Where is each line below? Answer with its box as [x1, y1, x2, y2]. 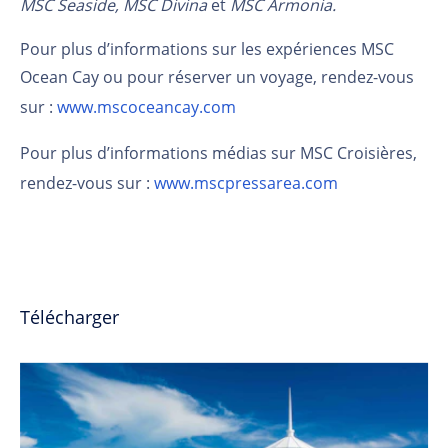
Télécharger [20, 304, 119, 329]
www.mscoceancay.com [57, 95, 236, 118]
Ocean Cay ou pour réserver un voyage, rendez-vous [20, 65, 414, 88]
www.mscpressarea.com [154, 171, 338, 194]
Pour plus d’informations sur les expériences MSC [20, 37, 394, 60]
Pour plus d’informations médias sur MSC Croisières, [20, 141, 417, 164]
